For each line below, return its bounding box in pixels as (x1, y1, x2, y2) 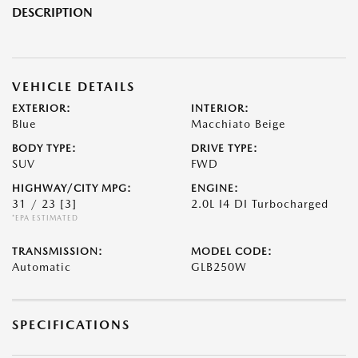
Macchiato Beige (191, 117, 285, 131)
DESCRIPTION (12, 5, 93, 21)
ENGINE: (191, 182, 239, 195)
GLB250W (191, 261, 247, 274)
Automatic (12, 261, 71, 274)
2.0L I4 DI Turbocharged (191, 197, 328, 211)
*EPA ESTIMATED (12, 213, 78, 223)
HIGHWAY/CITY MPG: (12, 182, 132, 195)
